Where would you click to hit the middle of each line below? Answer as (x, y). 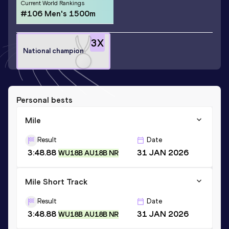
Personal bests (44, 100)
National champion (53, 51)
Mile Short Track (56, 181)
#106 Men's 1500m (58, 14)
